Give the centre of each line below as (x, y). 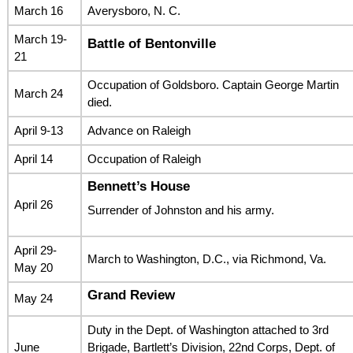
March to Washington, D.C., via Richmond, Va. (206, 258)
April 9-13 (38, 130)
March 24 (38, 93)
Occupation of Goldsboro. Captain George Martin (213, 84)
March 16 (38, 10)
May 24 (33, 298)
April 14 (33, 158)
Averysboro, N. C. (134, 10)
